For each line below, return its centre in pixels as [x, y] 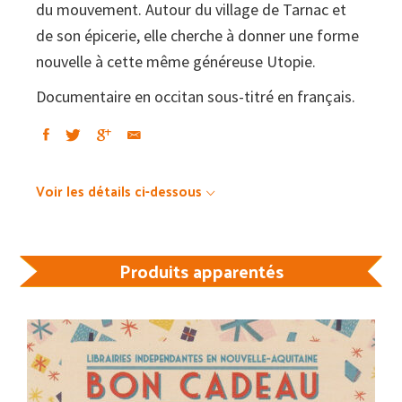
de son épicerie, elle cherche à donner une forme [197, 36]
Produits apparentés [201, 271]
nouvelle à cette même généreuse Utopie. [176, 62]
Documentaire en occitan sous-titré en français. [196, 97]
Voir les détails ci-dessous [119, 191]
